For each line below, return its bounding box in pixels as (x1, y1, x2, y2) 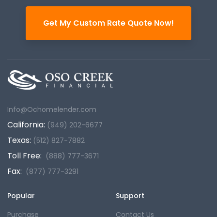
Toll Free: (7, 150, 44, 162)
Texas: (7, 135, 33, 146)
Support (116, 191, 144, 201)
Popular (7, 191, 35, 201)
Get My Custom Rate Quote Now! (43, 17, 174, 29)
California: (7, 119, 47, 131)
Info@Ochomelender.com (7, 105, 96, 115)
